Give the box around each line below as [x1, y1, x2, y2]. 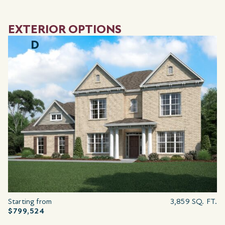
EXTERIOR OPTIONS [8, 22, 122, 37]
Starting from [8, 196, 52, 206]
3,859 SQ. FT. [170, 196, 217, 206]
